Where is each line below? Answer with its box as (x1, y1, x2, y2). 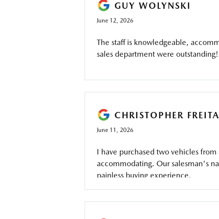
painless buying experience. (96, 171, 191, 180)
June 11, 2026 (96, 127, 133, 133)
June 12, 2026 (96, 17, 133, 24)
